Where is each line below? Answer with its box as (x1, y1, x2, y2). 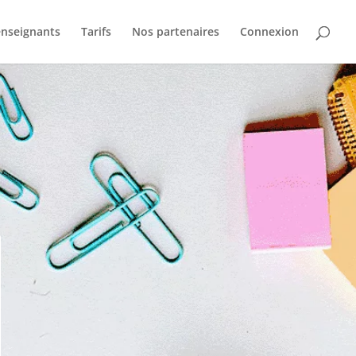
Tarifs (81, 24, 111, 39)
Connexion (240, 24, 299, 39)
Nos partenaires (132, 24, 219, 39)
